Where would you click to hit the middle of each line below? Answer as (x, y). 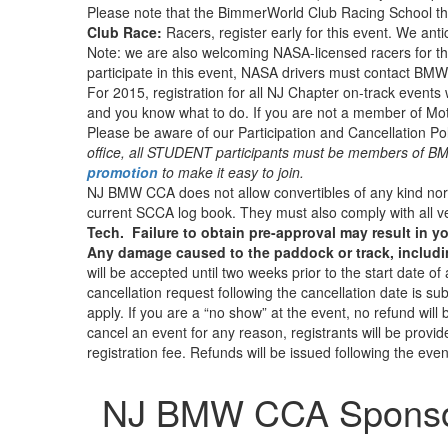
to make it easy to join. (231, 172)
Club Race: (124, 32)
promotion (122, 172)
